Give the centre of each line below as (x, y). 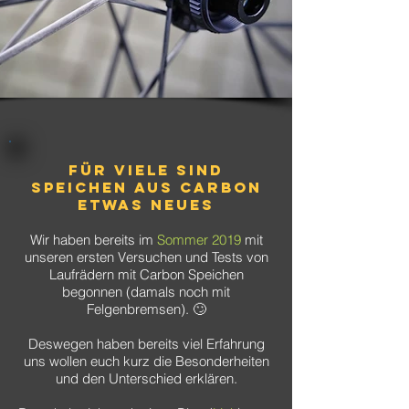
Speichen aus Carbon (146, 187)
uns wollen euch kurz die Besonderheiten (146, 361)
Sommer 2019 (199, 240)
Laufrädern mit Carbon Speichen (146, 274)
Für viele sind (146, 170)
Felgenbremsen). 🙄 (146, 309)
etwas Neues (146, 204)
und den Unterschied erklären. (146, 378)
